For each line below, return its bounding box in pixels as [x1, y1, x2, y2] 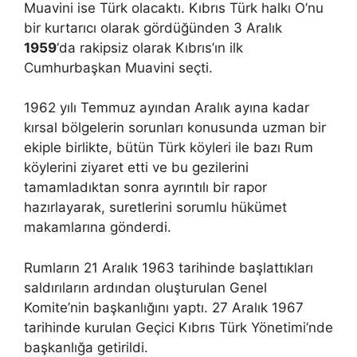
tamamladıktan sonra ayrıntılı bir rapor [24, 179, 267, 195]
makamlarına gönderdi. [24, 219, 171, 235]
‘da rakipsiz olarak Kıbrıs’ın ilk [57, 39, 243, 56]
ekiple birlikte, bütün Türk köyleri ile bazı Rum [24, 139, 313, 155]
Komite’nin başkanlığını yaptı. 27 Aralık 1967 [24, 299, 304, 316]
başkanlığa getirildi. [24, 339, 148, 355]
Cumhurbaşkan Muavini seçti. [24, 59, 213, 76]
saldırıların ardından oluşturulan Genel [24, 279, 267, 296]
